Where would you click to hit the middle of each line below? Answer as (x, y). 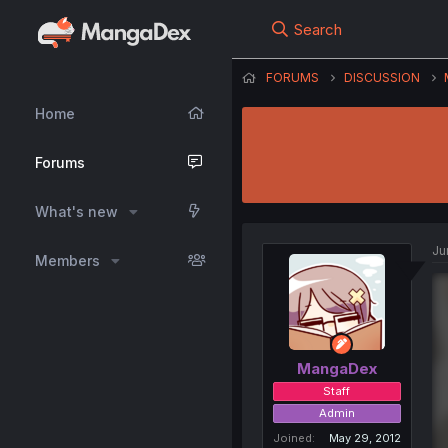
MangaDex (336, 368)
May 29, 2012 (364, 437)
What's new (76, 211)
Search (317, 29)
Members (67, 260)
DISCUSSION (381, 77)
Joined (292, 437)
